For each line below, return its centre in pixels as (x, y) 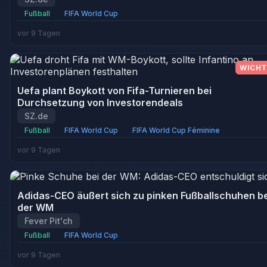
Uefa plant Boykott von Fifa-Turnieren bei (114, 91)
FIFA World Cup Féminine (176, 130)
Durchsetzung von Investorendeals (100, 103)
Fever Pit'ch (49, 221)
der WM (35, 207)
